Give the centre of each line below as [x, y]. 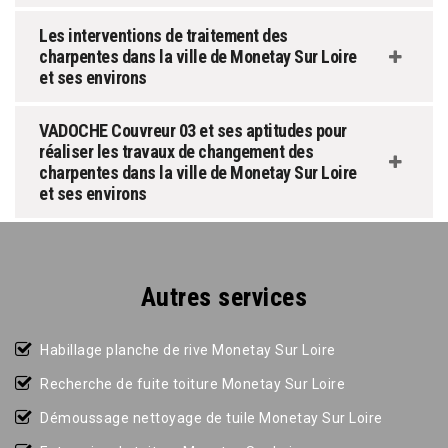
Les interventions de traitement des [163, 36]
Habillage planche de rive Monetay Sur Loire [188, 350]
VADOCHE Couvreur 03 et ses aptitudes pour [193, 131]
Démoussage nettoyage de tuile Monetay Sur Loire [211, 418]
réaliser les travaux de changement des [176, 152]
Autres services [224, 297]
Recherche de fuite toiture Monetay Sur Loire [192, 384]
